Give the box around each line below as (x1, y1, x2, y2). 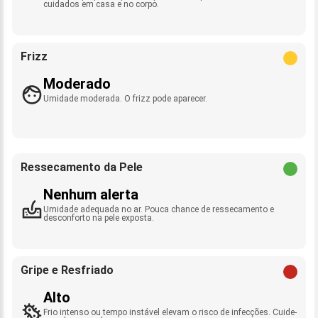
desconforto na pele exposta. (43, 212, 154, 223)
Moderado (43, 75, 111, 92)
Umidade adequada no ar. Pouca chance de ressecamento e (43, 204, 274, 214)
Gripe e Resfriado (21, 263, 114, 277)
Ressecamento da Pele (21, 160, 143, 174)
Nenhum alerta (43, 185, 138, 203)
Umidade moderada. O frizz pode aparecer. (43, 93, 207, 104)
